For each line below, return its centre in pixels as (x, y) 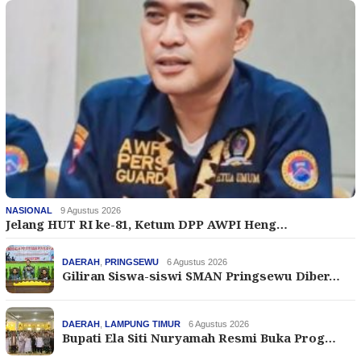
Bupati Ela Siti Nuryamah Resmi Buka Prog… (199, 338)
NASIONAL (29, 211)
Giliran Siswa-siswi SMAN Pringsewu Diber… (201, 276)
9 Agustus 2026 (91, 211)
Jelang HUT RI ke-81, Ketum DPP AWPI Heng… (147, 224)
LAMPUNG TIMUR (143, 324)
